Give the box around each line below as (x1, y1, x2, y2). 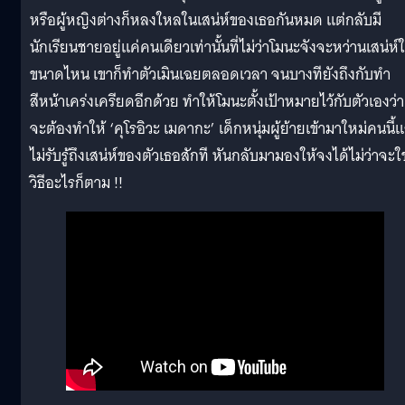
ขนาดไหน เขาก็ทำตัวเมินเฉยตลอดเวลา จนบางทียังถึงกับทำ (30, 61, 391, 88)
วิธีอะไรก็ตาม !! (30, 169, 123, 196)
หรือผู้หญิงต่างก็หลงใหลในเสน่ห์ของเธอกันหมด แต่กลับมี (30, 6, 381, 33)
